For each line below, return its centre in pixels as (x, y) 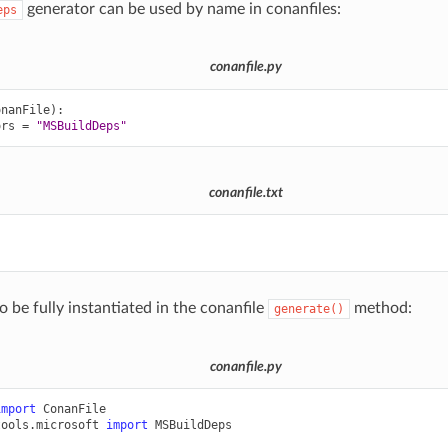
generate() (308, 309)
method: (380, 308)
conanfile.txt (245, 192)
